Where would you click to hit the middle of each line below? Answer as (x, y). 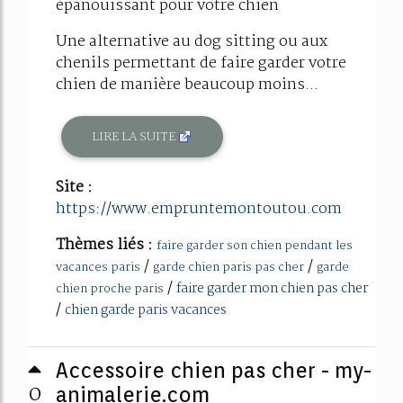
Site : (74, 188)
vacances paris (98, 268)
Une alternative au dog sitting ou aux (192, 42)
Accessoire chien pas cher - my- (214, 371)
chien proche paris (110, 290)
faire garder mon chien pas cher (272, 289)
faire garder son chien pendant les (255, 246)
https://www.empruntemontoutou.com (199, 210)
